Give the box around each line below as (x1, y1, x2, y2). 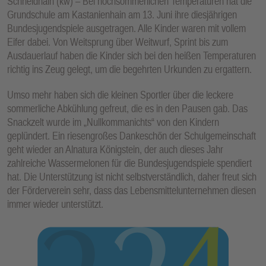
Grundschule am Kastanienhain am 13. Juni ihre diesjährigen (7, 8, 237, 21)
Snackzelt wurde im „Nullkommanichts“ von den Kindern (7, 115, 219, 128)
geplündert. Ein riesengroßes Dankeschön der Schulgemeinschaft (7, 129, 256, 142)
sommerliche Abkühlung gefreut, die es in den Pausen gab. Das (7, 102, 248, 115)
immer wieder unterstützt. (7, 197, 103, 210)
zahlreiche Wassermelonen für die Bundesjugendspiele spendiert (7, 156, 252, 169)
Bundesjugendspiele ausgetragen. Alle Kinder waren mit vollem (7, 22, 246, 35)
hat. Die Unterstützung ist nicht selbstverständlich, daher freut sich (7, 170, 256, 183)
